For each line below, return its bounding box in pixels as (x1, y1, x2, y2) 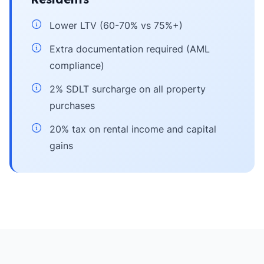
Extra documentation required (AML (49, 43, 210, 55)
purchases (49, 100, 95, 111)
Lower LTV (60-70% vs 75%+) (49, 19, 183, 31)
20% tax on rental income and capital (49, 123, 216, 135)
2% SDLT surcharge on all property (49, 83, 206, 95)
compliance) (49, 60, 104, 71)
